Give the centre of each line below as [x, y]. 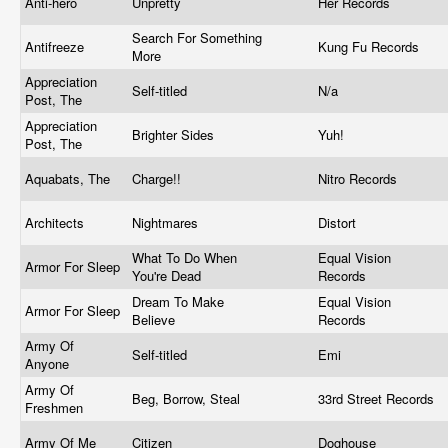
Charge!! [158, 178]
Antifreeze [56, 46]
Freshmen [56, 407]
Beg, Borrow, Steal [188, 398]
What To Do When [184, 257]
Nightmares [167, 222]
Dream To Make [178, 301]
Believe [155, 319]
